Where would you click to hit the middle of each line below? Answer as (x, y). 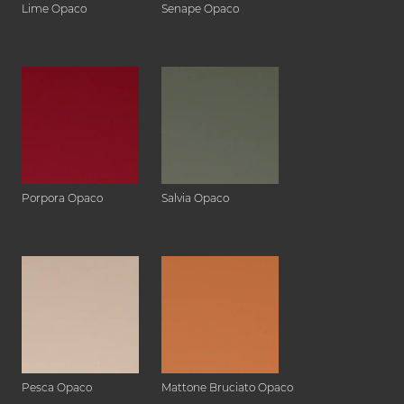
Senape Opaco (200, 9)
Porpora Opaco (62, 198)
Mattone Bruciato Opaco (227, 388)
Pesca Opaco (57, 388)
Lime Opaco (54, 9)
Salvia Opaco (195, 198)
